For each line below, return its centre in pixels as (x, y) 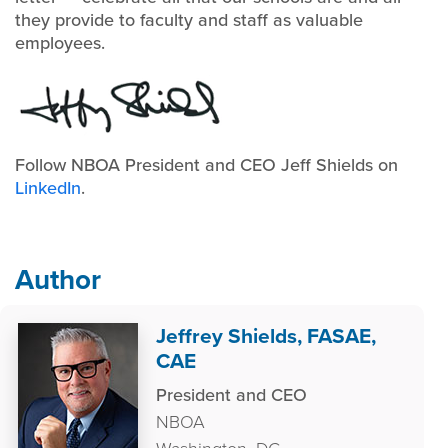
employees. (60, 43)
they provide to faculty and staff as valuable (189, 20)
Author (58, 279)
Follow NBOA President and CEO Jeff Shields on (206, 165)
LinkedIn (48, 188)
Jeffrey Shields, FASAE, (266, 335)
